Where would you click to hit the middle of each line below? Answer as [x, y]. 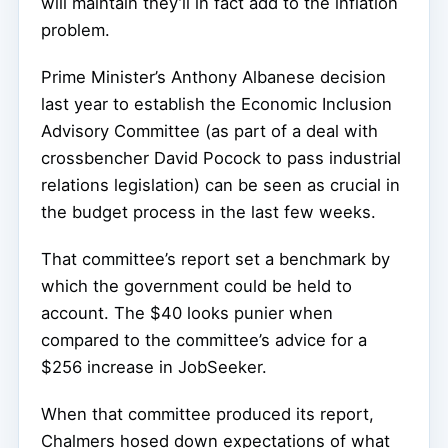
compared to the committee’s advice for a [204, 339]
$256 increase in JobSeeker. [154, 366]
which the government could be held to [196, 285]
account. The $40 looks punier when [187, 312]
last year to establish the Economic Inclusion [216, 103]
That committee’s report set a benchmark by [215, 258]
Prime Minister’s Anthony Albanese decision [213, 76]
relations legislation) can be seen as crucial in [220, 184]
